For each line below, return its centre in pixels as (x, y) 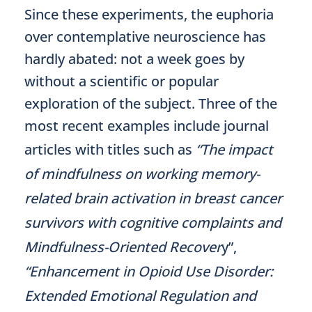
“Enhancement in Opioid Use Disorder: (149, 271)
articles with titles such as (110, 149)
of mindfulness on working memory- (142, 174)
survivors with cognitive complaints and (153, 223)
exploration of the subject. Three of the (151, 103)
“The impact (234, 149)
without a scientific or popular (122, 81)
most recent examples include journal (147, 126)
